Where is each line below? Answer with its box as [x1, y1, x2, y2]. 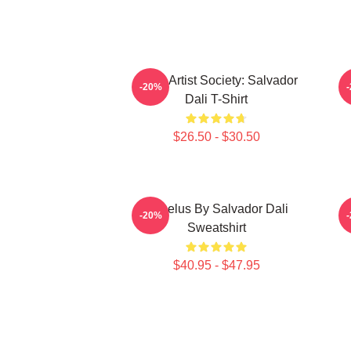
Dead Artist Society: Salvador [135, 74, 298, 87]
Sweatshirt [186, 221, 246, 234]
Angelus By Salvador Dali [144, 202, 288, 215]
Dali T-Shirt [185, 92, 248, 106]
